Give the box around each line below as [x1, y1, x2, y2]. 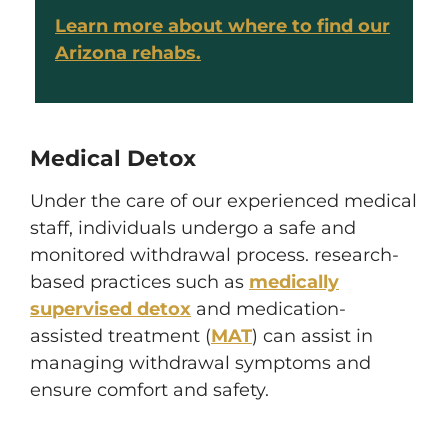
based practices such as [30, 271, 249, 293]
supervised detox [30, 298, 191, 320]
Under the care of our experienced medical [30, 190, 417, 212]
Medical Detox [30, 145, 196, 172]
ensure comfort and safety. [30, 379, 274, 401]
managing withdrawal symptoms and [30, 352, 371, 374]
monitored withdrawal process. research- [30, 244, 399, 266]
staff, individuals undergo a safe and [30, 217, 356, 239]
